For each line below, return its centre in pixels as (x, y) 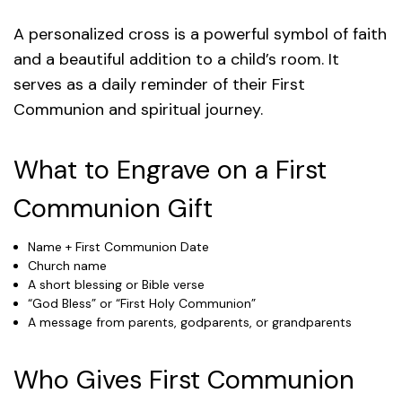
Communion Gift (113, 208)
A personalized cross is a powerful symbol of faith (200, 34)
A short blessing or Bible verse (117, 284)
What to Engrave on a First (170, 169)
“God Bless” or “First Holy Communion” (142, 303)
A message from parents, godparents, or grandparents (190, 322)
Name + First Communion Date (119, 246)
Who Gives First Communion (184, 379)
